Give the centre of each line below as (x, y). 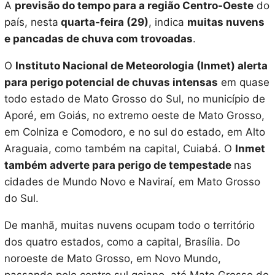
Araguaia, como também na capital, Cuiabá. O (119, 149)
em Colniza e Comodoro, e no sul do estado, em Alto (134, 132)
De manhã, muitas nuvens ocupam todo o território (129, 226)
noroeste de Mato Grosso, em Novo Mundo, (112, 259)
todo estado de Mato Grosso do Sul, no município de (134, 99)
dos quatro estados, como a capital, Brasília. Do (122, 242)
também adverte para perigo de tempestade (119, 165)
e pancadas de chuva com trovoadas (98, 39)
